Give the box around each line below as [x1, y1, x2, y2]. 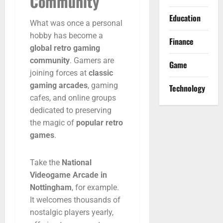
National [62, 157, 92, 167]
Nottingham [30, 182, 72, 192]
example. [87, 182, 119, 192]
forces [56, 68, 80, 78]
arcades [59, 80, 88, 90]
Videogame [30, 170, 73, 180]
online [68, 93, 92, 103]
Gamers [74, 55, 103, 65]
